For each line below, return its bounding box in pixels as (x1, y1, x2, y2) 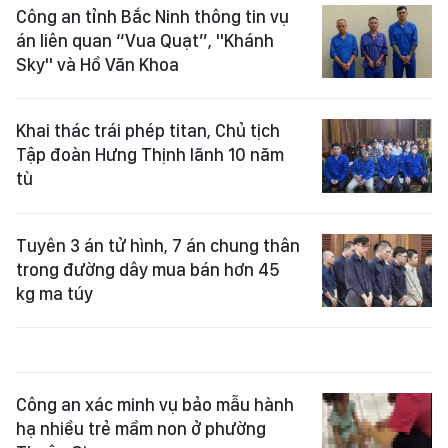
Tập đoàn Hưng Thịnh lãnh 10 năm (16, 116, 284, 138)
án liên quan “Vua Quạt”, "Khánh (16, 2, 274, 24)
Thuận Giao (16, 414, 107, 436)
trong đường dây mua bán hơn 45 (16, 231, 280, 253)
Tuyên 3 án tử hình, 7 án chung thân (16, 207, 300, 229)
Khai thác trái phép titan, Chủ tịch (16, 92, 280, 114)
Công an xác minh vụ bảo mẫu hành (16, 366, 294, 388)
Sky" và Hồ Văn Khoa (16, 26, 179, 48)
